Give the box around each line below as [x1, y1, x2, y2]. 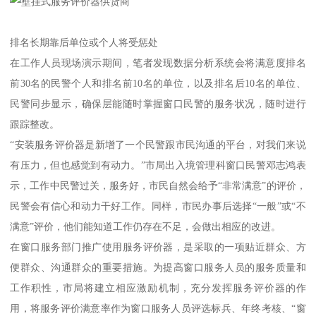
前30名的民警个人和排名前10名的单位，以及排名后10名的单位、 [10, 77, 306, 89]
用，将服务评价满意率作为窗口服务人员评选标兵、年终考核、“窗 [10, 302, 306, 314]
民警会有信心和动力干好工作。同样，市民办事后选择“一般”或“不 [10, 200, 306, 212]
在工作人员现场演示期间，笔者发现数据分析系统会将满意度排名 [10, 56, 306, 68]
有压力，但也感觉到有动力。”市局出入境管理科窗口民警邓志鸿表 [10, 159, 306, 171]
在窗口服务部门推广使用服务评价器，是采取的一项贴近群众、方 [10, 241, 306, 253]
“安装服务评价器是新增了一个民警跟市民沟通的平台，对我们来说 [10, 138, 306, 150]
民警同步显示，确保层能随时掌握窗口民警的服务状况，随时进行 [10, 97, 306, 109]
